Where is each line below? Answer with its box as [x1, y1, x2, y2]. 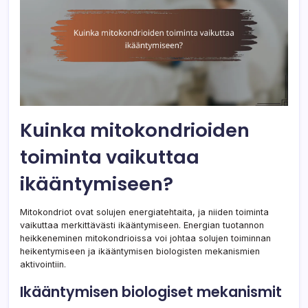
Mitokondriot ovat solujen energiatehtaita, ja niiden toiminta [20, 206, 269, 217]
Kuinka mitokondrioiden [20, 116, 250, 144]
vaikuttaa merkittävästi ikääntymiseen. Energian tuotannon [20, 219, 264, 230]
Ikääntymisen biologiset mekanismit [20, 281, 282, 302]
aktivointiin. [20, 258, 66, 269]
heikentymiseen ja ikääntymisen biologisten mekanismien [20, 245, 260, 256]
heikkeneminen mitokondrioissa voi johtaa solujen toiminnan [20, 232, 271, 243]
